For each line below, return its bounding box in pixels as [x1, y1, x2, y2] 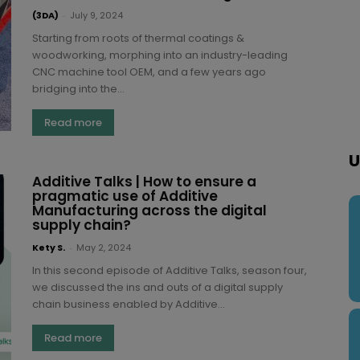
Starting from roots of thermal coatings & [32, 30, 244, 46]
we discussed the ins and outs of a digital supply [32, 279, 283, 295]
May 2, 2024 [76, 240, 131, 254]
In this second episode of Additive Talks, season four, [32, 262, 307, 278]
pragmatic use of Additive [32, 186, 218, 206]
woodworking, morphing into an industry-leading [32, 47, 288, 63]
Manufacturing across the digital [32, 200, 267, 220]
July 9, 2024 [70, 8, 123, 22]
